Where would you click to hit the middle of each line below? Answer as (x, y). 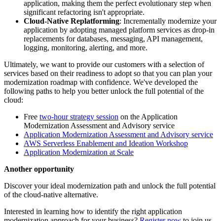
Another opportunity (39, 169)
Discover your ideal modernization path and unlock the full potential (110, 185)
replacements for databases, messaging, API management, (113, 38)
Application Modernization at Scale (79, 152)
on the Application (148, 116)
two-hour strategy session (79, 116)
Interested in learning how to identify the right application (93, 211)
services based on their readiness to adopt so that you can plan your (108, 73)
